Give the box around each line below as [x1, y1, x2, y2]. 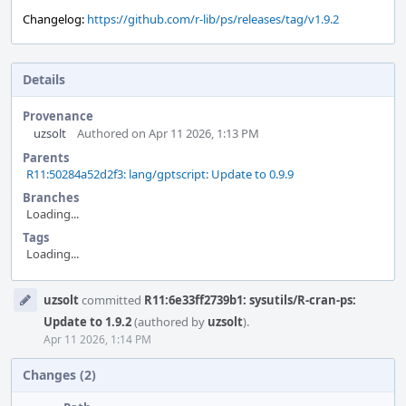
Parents [23, 150, 69, 166]
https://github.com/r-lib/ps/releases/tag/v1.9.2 [87, 11, 339, 27]
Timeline [11, 297, 63, 314]
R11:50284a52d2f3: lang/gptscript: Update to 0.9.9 [26, 166, 294, 182]
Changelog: [23, 11, 87, 27]
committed [79, 292, 144, 308]
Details [23, 71, 65, 88]
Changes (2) [23, 366, 96, 383]
